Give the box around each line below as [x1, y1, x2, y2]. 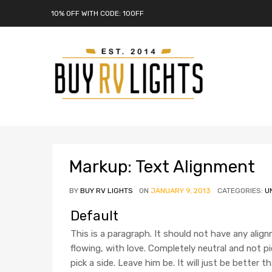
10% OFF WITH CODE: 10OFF [51, 9, 144, 18]
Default [70, 208, 118, 224]
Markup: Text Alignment [69, 157, 255, 177]
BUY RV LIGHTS [80, 186, 133, 195]
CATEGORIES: [217, 186, 265, 195]
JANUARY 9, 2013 [151, 186, 211, 195]
